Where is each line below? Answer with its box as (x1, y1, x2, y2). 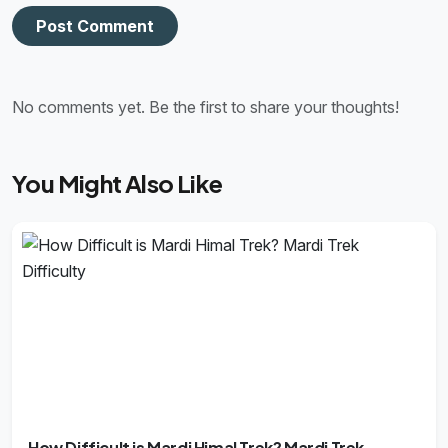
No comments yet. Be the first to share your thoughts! (12, 97, 399, 118)
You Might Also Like (12, 168, 223, 199)
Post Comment (36, 16, 154, 37)
